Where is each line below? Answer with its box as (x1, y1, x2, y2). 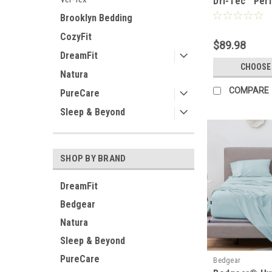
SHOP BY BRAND (60, 153, 126, 164)
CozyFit (60, 31, 92, 42)
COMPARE (229, 85, 270, 95)
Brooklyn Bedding (60, 12, 132, 24)
